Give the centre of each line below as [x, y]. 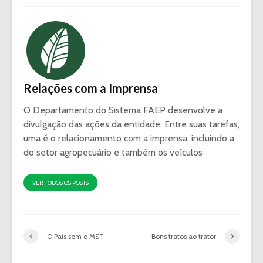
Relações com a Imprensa [91, 88]
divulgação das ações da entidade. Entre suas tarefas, [131, 124]
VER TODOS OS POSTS [60, 183]
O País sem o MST [75, 236]
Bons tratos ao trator [184, 236]
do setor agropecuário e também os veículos [113, 153]
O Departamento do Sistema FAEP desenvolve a [123, 110]
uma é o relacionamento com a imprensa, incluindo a [129, 139]
